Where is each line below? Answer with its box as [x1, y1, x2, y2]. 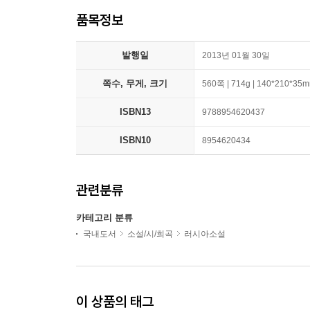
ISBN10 [119, 135, 151, 145]
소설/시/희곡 [127, 229, 173, 239]
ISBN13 [119, 107, 151, 117]
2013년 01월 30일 [202, 51, 270, 60]
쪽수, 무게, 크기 [102, 78, 167, 89]
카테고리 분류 [76, 212, 133, 223]
